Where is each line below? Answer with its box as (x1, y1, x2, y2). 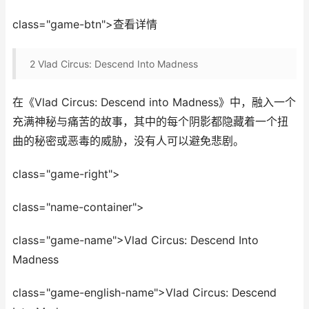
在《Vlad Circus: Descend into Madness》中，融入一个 (12, 96, 296, 109)
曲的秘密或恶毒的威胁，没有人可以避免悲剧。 (12, 134, 244, 148)
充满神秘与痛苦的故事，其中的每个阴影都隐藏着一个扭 (12, 115, 288, 128)
